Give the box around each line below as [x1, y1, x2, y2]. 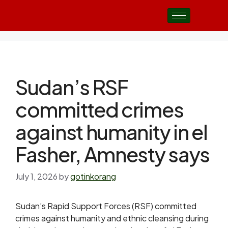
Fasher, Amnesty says [15, 141, 210, 167]
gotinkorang [70, 171, 116, 182]
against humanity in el [15, 119, 208, 145]
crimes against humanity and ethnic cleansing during [15, 213, 209, 223]
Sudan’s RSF [15, 74, 128, 100]
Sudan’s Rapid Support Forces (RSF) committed [15, 201, 196, 211]
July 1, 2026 [15, 171, 58, 182]
